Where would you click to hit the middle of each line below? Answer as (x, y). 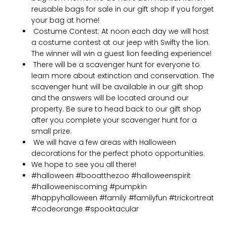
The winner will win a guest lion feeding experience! (122, 54)
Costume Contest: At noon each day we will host (120, 32)
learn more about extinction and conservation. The (123, 76)
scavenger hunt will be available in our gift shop (118, 87)
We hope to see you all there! (84, 165)
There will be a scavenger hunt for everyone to (116, 65)
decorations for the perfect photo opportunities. (118, 154)
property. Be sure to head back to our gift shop (117, 109)
